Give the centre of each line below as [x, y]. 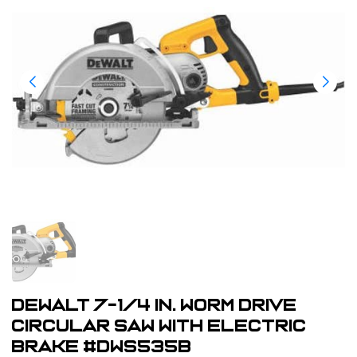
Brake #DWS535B [102, 347]
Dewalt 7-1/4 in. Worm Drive [155, 305]
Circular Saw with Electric [159, 326]
